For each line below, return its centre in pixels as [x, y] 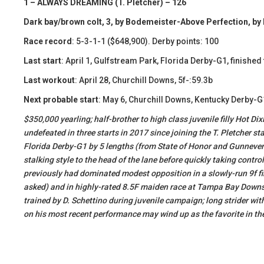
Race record [48, 41]
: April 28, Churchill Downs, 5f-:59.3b [144, 80]
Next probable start [61, 100]
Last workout [49, 80]
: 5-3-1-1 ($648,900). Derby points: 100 [145, 41]
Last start [42, 61]
